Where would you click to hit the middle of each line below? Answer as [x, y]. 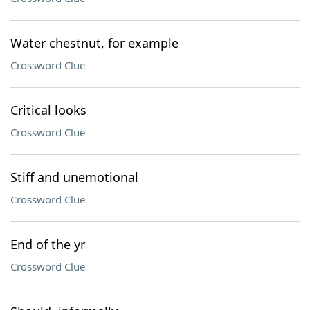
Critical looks [48, 110]
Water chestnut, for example [94, 43]
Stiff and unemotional [74, 177]
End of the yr [48, 244]
